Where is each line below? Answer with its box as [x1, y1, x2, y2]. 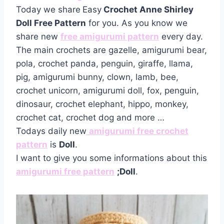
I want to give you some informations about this [16, 152, 207, 163]
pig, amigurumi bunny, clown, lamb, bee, [16, 71, 178, 82]
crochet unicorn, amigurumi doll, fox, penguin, [16, 85, 199, 95]
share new [16, 31, 60, 41]
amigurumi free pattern [16, 166, 114, 176]
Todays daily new [16, 125, 86, 136]
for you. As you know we [86, 17, 187, 28]
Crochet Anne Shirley [101, 4, 193, 14]
